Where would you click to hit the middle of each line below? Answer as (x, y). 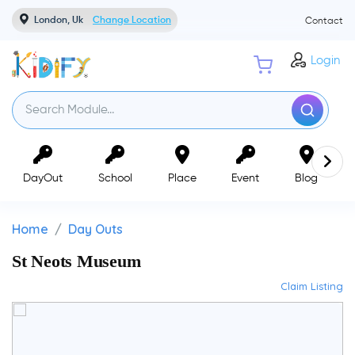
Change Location (132, 20)
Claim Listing (312, 286)
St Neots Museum (76, 261)
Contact (324, 21)
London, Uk (59, 20)
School (115, 178)
